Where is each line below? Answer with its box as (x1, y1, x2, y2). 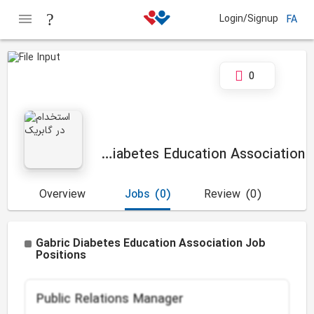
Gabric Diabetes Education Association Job (36, 235, 266, 252)
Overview (39, 186, 86, 203)
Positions (36, 247, 87, 264)
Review (204, 186, 241, 203)
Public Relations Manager (36, 290, 184, 309)
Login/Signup (219, 11, 279, 27)
